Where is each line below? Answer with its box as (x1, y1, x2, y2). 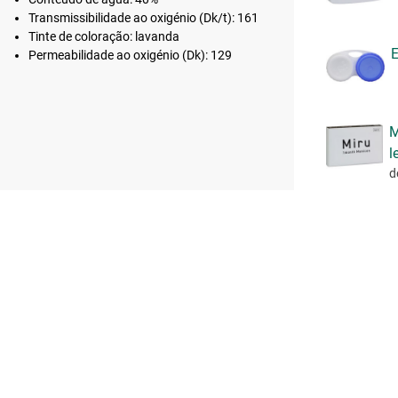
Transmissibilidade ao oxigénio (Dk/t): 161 (28, 11, 259, 26)
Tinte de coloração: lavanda (28, 29, 179, 44)
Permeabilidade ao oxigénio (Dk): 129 (28, 48, 232, 63)
